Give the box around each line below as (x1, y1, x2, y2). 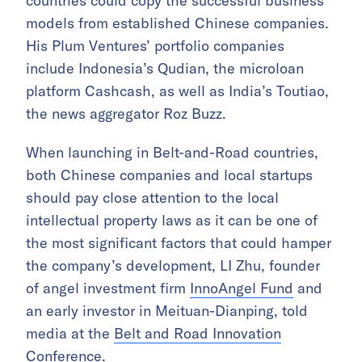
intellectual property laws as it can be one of (26, 211, 318, 230)
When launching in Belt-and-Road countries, (26, 143, 318, 162)
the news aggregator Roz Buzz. (26, 104, 226, 124)
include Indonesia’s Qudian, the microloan (26, 59, 304, 78)
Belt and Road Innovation (114, 324, 281, 343)
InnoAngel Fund (190, 279, 293, 298)
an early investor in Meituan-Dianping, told (26, 301, 308, 321)
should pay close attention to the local (26, 188, 279, 208)
